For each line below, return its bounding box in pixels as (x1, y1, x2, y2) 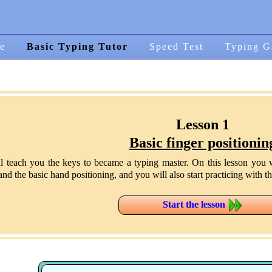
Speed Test (149, 41, 203, 52)
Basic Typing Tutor (26, 41, 128, 52)
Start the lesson (163, 199, 228, 209)
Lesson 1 (175, 117, 229, 132)
